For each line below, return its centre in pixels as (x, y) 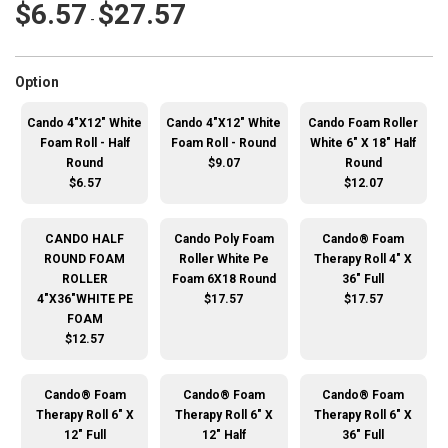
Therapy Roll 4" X (363, 259)
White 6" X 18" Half (363, 143)
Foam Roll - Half (84, 143)
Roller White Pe (223, 259)
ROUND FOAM (85, 259)
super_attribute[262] (140, 81)
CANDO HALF (85, 239)
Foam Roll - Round (224, 143)
